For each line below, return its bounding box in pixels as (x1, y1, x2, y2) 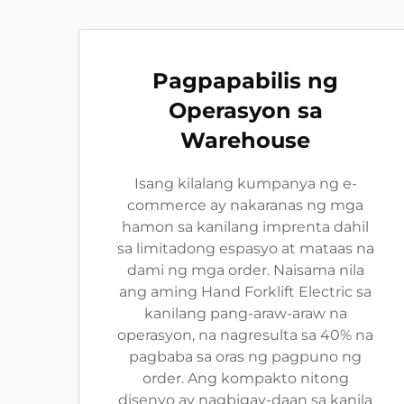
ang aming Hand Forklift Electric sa (119, 283, 372, 300)
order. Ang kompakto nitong (142, 370, 349, 387)
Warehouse (180, 127, 310, 153)
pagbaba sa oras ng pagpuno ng (129, 348, 362, 365)
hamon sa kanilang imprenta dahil (122, 218, 369, 235)
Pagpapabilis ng (152, 68, 338, 94)
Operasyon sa (168, 97, 323, 124)
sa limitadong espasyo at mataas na (116, 240, 374, 257)
